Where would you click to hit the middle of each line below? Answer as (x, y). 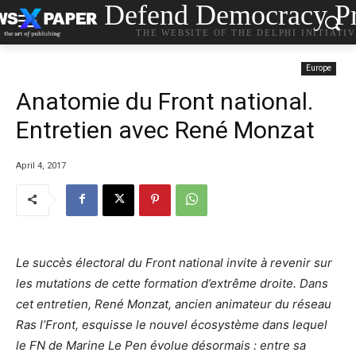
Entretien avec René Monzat (165, 130)
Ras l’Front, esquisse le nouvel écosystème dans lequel (172, 324)
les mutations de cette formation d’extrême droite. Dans (172, 283)
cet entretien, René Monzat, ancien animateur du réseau (174, 304)
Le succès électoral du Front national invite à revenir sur (174, 262)
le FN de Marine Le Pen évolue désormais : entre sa (161, 345)
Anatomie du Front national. (164, 101)
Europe (319, 68)
